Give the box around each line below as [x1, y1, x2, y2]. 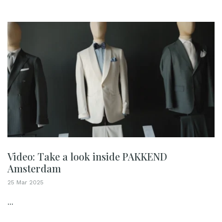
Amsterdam [7, 161, 61, 175]
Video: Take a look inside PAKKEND [7, 149, 167, 163]
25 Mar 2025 [7, 178, 44, 186]
